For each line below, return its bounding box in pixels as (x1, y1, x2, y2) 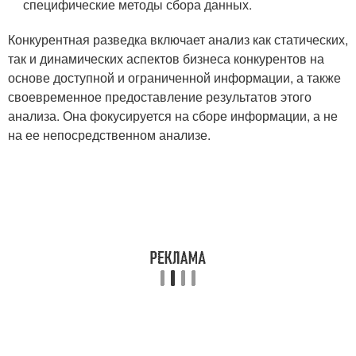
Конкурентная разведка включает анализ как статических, (8, 29, 348, 48)
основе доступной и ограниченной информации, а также (8, 68, 341, 87)
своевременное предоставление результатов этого (8, 87, 311, 106)
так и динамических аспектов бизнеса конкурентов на (8, 48, 324, 68)
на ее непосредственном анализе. (8, 125, 211, 144)
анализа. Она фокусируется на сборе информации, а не (8, 106, 338, 125)
